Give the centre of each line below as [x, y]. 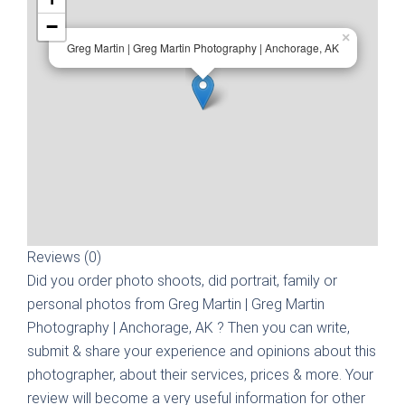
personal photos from [98, 304]
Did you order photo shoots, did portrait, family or [182, 281]
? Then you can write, [283, 328]
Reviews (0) [64, 257]
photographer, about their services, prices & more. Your [200, 375]
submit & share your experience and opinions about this [202, 351]
